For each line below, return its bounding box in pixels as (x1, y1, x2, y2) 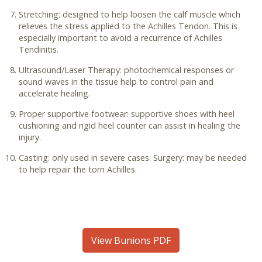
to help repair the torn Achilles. (19, 164, 137, 175)
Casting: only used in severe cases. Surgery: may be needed (19, 152, 247, 163)
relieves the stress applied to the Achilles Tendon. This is (19, 20, 237, 32)
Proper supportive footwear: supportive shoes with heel (19, 108, 235, 119)
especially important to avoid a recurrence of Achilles (19, 32, 222, 43)
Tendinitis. (19, 44, 58, 55)
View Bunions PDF (91, 234, 171, 247)
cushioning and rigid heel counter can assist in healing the (19, 120, 240, 131)
